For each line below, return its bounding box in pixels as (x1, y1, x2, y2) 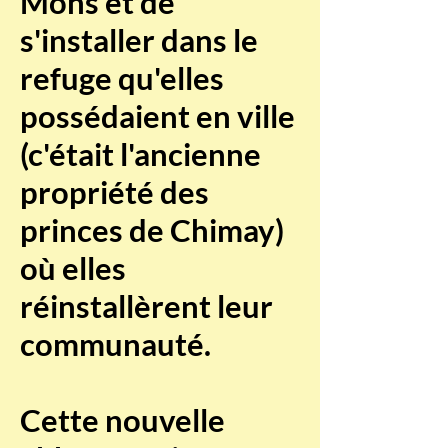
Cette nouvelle (20, 401, 225, 439)
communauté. (20, 325, 211, 363)
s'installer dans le (20, 21, 258, 59)
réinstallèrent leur (20, 287, 273, 325)
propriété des (20, 173, 209, 211)
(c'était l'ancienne (20, 135, 261, 173)
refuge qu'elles (20, 59, 224, 97)
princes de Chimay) (20, 211, 284, 249)
